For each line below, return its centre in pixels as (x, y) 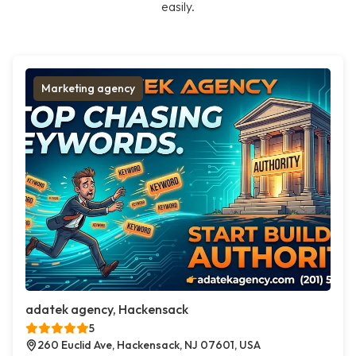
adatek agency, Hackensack (107, 310)
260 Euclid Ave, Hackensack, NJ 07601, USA (149, 345)
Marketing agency (88, 89)
